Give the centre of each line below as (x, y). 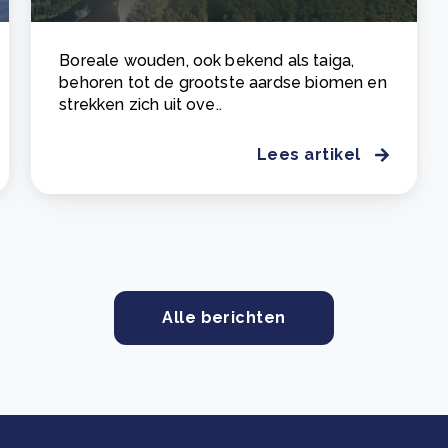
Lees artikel (308, 154)
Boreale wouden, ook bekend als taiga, (207, 60)
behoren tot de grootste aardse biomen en (223, 82)
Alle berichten (224, 317)
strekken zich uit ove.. (140, 104)
